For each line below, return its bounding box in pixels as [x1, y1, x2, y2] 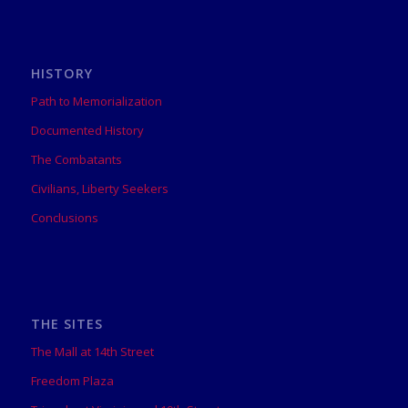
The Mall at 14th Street [30, 343, 154, 361]
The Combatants [30, 151, 122, 168]
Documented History [30, 122, 144, 139]
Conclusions [30, 209, 98, 227]
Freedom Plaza [30, 372, 114, 390]
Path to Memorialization [30, 93, 162, 110]
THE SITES [30, 315, 103, 333]
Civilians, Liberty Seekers [30, 180, 168, 198]
